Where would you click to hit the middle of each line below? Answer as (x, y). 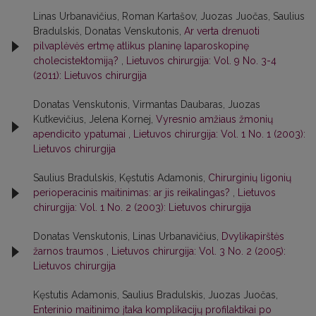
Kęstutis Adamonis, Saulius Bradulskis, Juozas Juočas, (156, 295)
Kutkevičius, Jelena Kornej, (95, 119)
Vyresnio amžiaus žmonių (214, 119)
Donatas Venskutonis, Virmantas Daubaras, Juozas (147, 104)
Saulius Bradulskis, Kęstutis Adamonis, (121, 178)
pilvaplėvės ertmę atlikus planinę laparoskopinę (141, 46)
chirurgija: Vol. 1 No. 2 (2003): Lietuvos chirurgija (142, 207)
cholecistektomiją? (77, 61)
